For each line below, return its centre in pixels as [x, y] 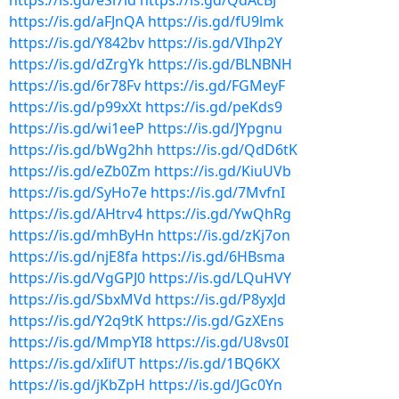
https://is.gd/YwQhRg [219, 214]
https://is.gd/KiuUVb [223, 171]
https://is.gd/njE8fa [73, 256]
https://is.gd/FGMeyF [215, 85]
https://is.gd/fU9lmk [216, 21]
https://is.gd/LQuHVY [220, 278]
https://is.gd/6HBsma [213, 256]
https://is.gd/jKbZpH [77, 385]
